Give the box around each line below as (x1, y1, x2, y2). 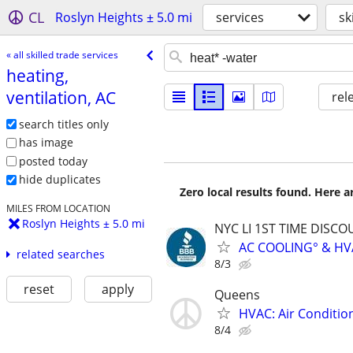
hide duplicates (18, 172, 101, 188)
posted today (18, 153, 87, 169)
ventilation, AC (6, 86, 116, 109)
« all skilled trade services (6, 47, 118, 61)
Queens (214, 286, 260, 304)
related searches (16, 247, 105, 262)
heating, (6, 64, 69, 87)
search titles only (18, 116, 109, 132)
